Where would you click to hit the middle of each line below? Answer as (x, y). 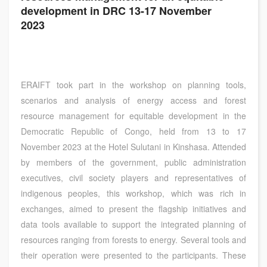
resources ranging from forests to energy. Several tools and (133, 240)
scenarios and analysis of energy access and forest (133, 100)
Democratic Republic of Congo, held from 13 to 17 (133, 131)
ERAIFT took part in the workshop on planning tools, (133, 85)
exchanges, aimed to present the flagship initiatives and (133, 209)
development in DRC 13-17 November (116, 11)
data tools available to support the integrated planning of (133, 224)
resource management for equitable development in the (133, 116)
